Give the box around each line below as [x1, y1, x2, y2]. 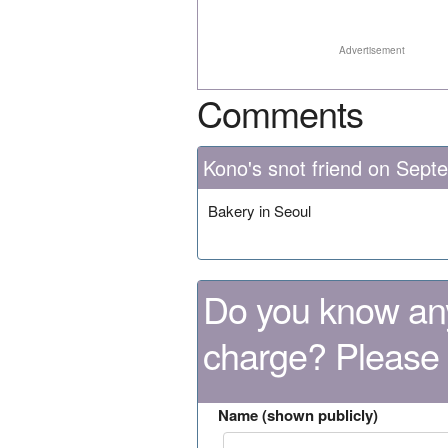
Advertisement [339, 43, 406, 58]
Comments [197, 86, 363, 138]
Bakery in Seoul [208, 199, 311, 221]
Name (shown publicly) [218, 403, 378, 426]
